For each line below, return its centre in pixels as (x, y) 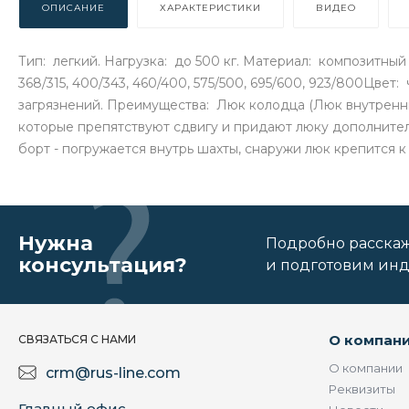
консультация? (103, 266)
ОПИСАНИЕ (73, 8)
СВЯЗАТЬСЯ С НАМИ (77, 340)
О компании (366, 368)
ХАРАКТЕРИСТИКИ (210, 8)
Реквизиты (362, 389)
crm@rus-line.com (113, 373)
